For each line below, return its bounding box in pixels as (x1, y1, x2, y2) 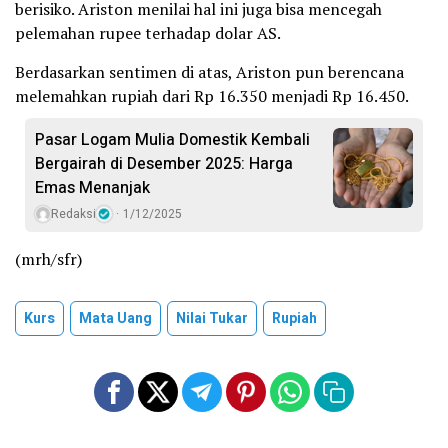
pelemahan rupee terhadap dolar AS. (15, 22, 281, 44)
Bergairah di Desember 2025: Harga (35, 152, 293, 176)
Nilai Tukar (176, 308, 248, 329)
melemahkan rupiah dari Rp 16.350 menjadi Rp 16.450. (15, 85, 409, 107)
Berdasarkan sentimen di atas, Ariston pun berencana (15, 61, 404, 83)
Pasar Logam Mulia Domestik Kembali (35, 128, 310, 152)
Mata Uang (79, 308, 152, 329)
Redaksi (51, 205, 96, 223)
